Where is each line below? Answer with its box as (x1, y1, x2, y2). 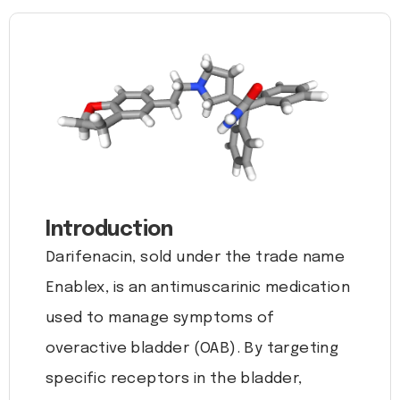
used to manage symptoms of (46, 311, 275, 327)
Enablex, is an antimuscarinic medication (46, 280, 350, 296)
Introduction (46, 220, 172, 241)
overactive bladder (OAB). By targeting (46, 341, 339, 357)
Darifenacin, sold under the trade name (46, 250, 346, 266)
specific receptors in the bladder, (46, 371, 303, 387)
